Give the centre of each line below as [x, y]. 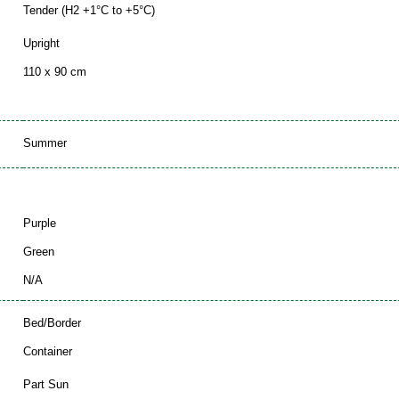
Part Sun [46, 385]
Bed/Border [52, 323]
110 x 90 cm [55, 72]
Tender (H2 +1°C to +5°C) [89, 11]
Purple [40, 224]
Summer [45, 143]
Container [48, 352]
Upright [41, 44]
